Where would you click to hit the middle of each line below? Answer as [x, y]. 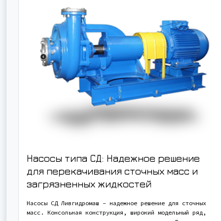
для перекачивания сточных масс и [112, 171]
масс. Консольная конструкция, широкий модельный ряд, [116, 213]
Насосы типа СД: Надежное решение [113, 158]
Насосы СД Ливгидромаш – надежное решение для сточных [116, 203]
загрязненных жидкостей [89, 184]
